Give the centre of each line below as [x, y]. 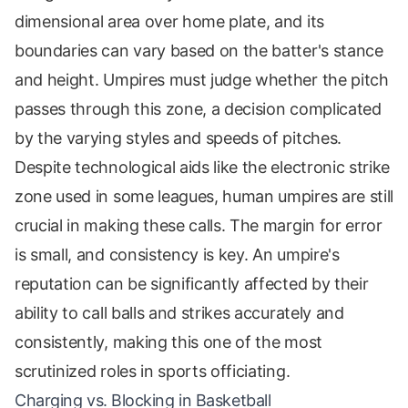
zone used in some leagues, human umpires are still [204, 197]
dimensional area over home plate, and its [169, 22]
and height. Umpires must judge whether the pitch [202, 80]
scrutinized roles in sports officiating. [153, 372]
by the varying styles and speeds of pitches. [178, 138]
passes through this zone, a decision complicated [198, 109]
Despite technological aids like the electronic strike [203, 168]
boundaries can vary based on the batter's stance [199, 51]
